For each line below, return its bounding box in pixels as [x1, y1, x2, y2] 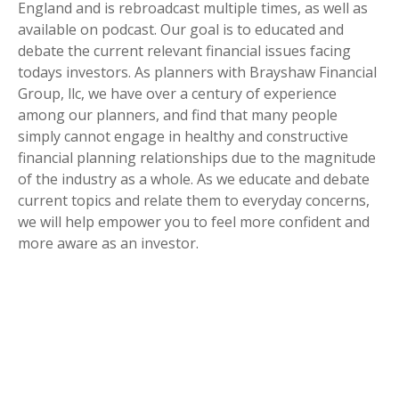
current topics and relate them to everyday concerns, [18, 191, 370, 211]
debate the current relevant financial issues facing [18, 41, 351, 61]
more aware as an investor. [18, 233, 199, 254]
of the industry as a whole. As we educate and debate [18, 169, 370, 190]
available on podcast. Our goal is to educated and [18, 20, 344, 40]
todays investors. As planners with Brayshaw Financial [18, 62, 377, 83]
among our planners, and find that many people [18, 105, 338, 126]
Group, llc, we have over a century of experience [18, 84, 337, 104]
